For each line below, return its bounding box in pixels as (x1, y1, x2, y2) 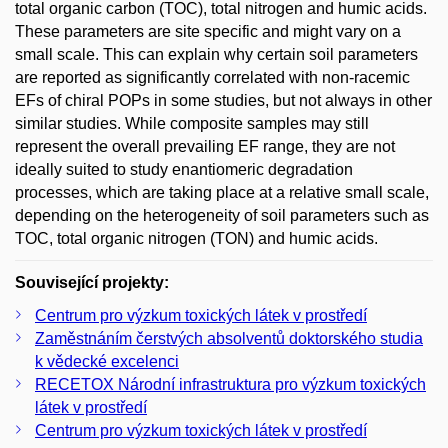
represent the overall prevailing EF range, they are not (15, 137, 395, 155)
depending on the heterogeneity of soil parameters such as (15, 206, 429, 224)
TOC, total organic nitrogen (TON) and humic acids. (15, 229, 378, 247)
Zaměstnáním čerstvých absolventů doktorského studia (35, 329, 423, 347)
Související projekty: (15, 273, 169, 291)
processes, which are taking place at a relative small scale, (15, 183, 429, 201)
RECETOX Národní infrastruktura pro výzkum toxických (35, 375, 426, 393)
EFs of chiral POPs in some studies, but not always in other (15, 91, 432, 109)
